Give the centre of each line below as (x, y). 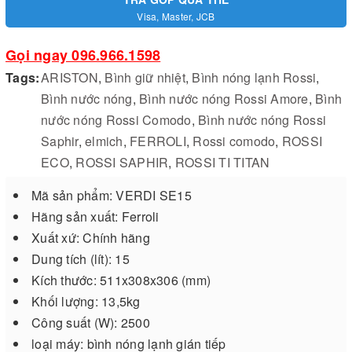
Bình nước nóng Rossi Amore (224, 98)
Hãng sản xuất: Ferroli (97, 216)
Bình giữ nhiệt (145, 77)
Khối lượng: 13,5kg (88, 301)
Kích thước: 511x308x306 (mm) (123, 280)
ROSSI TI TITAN (222, 162)
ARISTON (70, 77)
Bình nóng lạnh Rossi (254, 77)
